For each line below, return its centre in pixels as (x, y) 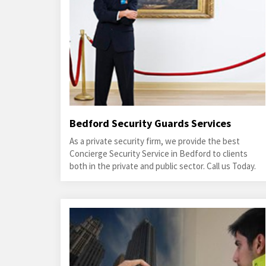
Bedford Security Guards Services (150, 123)
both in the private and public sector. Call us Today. (163, 166)
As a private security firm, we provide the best (155, 141)
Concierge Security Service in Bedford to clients (159, 153)
